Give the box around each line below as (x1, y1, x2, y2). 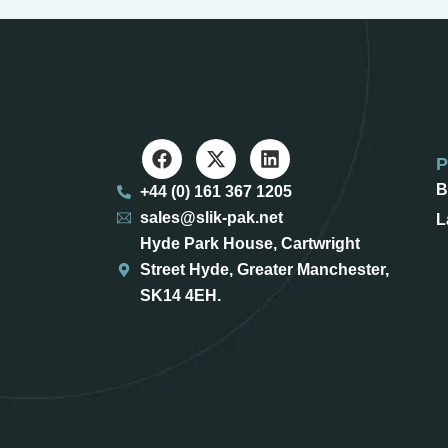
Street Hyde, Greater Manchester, (139, 261, 389, 279)
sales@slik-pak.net (139, 209, 283, 227)
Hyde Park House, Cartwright (139, 235, 360, 253)
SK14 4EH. (139, 287, 221, 305)
